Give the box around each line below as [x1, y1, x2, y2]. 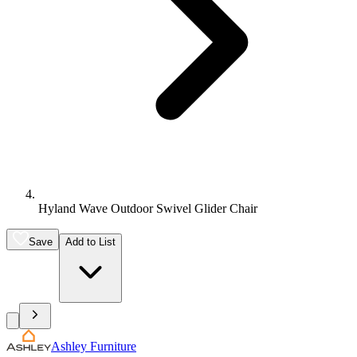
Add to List [65, 236, 116, 249]
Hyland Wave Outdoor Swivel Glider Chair [38, 202, 257, 216]
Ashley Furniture [51, 339, 136, 353]
